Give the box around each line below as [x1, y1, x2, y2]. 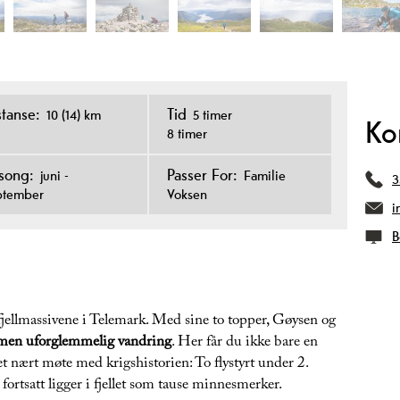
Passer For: [166, 164, 237, 186]
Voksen [166, 185, 207, 204]
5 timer [192, 105, 232, 125]
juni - [40, 166, 70, 186]
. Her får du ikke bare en [171, 330, 318, 357]
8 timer [166, 124, 207, 144]
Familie [243, 166, 286, 186]
